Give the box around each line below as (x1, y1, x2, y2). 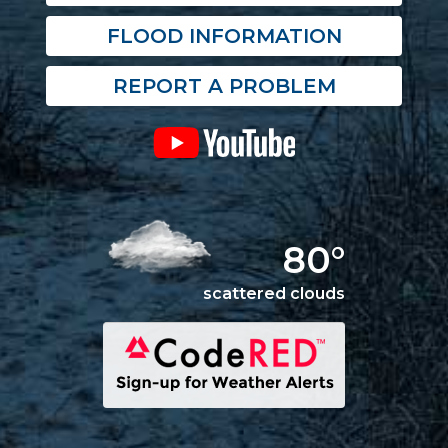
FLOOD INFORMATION (106, 24, 342, 49)
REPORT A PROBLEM (112, 74, 336, 99)
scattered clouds (203, 284, 345, 304)
